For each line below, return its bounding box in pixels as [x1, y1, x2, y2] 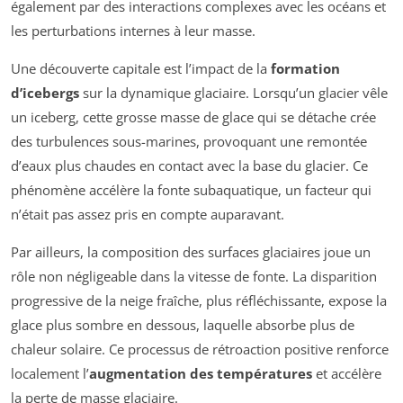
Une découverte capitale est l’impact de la [11, 58, 271, 77]
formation [271, 58, 340, 77]
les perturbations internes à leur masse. [11, 21, 255, 40]
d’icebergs [11, 83, 79, 102]
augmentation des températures [89, 363, 312, 382]
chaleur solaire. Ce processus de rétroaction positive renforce [11, 339, 389, 358]
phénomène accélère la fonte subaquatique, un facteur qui [11, 180, 372, 199]
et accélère [312, 363, 381, 382]
